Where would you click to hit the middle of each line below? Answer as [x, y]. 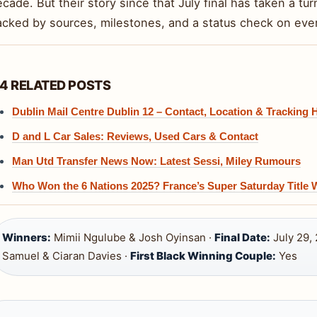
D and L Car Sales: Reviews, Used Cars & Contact [135, 137]
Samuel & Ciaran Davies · [66, 256]
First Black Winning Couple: [203, 256]
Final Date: [242, 238]
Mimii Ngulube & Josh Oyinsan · [133, 238]
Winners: [27, 238]
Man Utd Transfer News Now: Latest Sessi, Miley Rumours [156, 161]
